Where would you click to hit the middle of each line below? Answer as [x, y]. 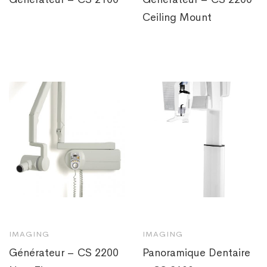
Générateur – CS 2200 [64, 253]
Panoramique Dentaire [196, 253]
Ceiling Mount [177, 18]
